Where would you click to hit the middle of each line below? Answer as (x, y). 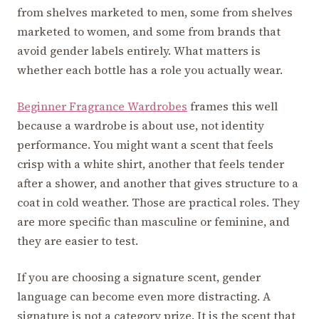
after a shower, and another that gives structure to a (158, 183)
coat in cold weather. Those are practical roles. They (158, 203)
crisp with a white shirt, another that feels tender (151, 164)
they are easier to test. (78, 241)
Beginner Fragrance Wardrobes (102, 106)
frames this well (232, 106)
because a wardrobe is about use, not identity (141, 126)
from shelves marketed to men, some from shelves (155, 12)
